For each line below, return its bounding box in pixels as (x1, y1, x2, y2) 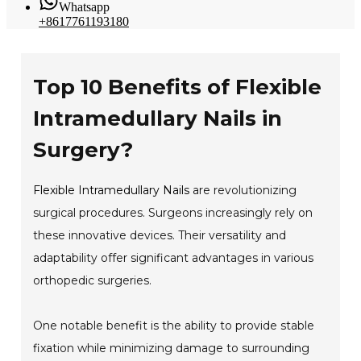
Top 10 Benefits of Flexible (33, 73, 322, 100)
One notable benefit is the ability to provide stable (33, 317, 315, 333)
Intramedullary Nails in (33, 105, 283, 131)
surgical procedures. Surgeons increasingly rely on (33, 205, 313, 220)
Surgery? (33, 136, 134, 163)
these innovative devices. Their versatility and (33, 227, 287, 243)
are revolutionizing (189, 182, 297, 197)
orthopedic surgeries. (33, 272, 152, 288)
